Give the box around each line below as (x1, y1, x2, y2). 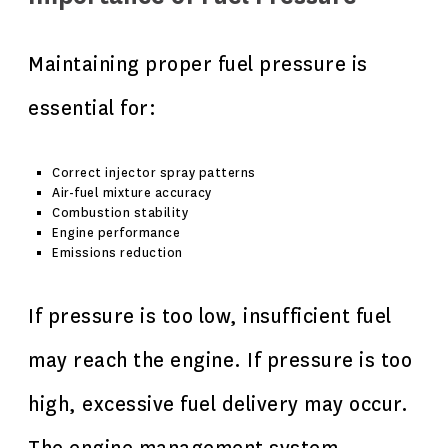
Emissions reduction (52, 245, 183, 261)
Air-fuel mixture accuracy (52, 185, 212, 201)
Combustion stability (52, 205, 188, 221)
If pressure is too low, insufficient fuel (28, 304, 392, 329)
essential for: (28, 96, 156, 121)
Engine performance (52, 225, 180, 241)
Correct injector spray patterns (52, 165, 256, 181)
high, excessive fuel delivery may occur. (28, 392, 408, 417)
